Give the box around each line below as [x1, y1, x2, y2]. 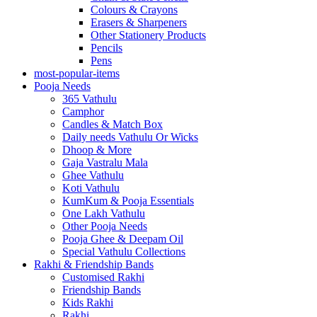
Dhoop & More [62, 144, 132, 156]
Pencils [91, 42, 122, 54]
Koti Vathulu [62, 182, 120, 195]
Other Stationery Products [91, 29, 206, 42]
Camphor [62, 105, 104, 118]
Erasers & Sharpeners [91, 16, 187, 29]
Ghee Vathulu [62, 169, 124, 182]
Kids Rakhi [62, 296, 113, 309]
